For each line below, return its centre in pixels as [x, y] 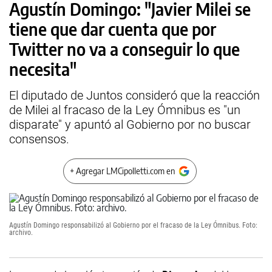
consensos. [39, 139]
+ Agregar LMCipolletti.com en [122, 171]
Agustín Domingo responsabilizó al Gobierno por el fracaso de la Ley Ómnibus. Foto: [133, 225]
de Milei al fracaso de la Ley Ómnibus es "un [125, 110]
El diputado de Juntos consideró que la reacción [134, 95]
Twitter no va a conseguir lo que [124, 49]
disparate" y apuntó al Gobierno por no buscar [130, 124]
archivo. [21, 233]
